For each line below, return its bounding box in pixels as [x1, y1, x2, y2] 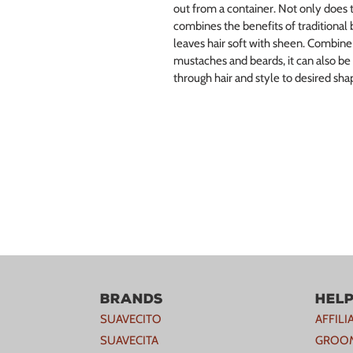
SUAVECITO [100, 311, 162, 326]
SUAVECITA [100, 333, 158, 347]
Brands [100, 290, 163, 307]
